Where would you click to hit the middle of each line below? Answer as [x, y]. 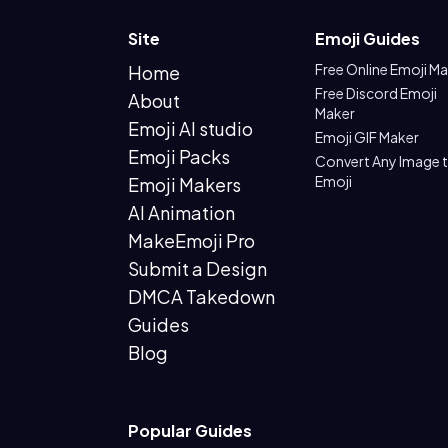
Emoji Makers [184, 184]
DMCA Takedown [201, 296]
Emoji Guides [367, 38]
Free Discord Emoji [375, 93]
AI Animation [181, 212]
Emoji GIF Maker [366, 137]
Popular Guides [190, 430]
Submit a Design [197, 268]
